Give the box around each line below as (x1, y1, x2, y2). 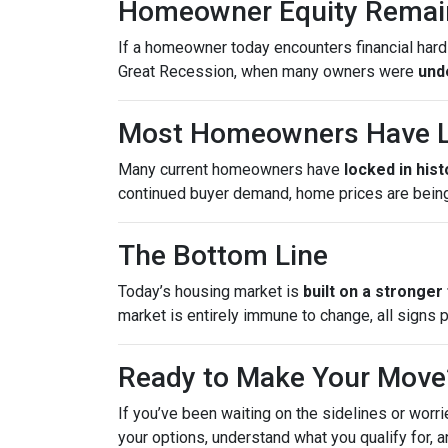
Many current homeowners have (118, 160, 344, 179)
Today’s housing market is (118, 282, 303, 301)
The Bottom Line (118, 239, 328, 272)
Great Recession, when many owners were (118, 62, 418, 81)
